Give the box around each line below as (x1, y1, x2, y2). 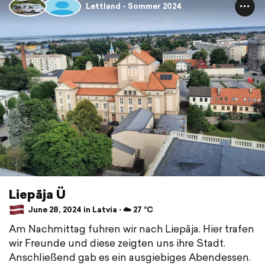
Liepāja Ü (9, 185, 66, 203)
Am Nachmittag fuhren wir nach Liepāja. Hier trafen (9, 221, 254, 236)
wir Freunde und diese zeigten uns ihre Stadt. (9, 235, 225, 250)
